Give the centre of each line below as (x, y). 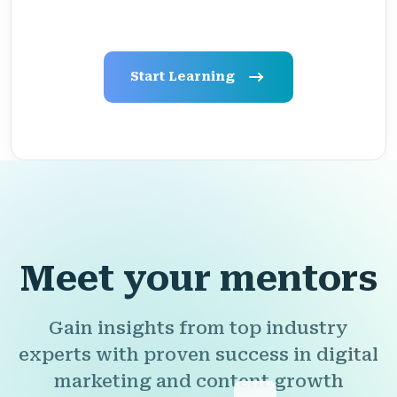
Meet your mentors (198, 279)
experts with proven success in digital (198, 355)
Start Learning (184, 77)
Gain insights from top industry (198, 328)
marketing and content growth (198, 381)
